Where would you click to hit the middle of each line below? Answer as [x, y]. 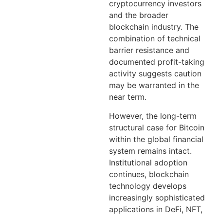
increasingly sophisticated [157, 197]
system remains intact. [150, 151]
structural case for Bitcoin [157, 127]
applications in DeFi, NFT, [156, 209]
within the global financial [156, 139]
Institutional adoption [148, 162]
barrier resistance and [149, 50]
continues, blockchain [149, 174]
